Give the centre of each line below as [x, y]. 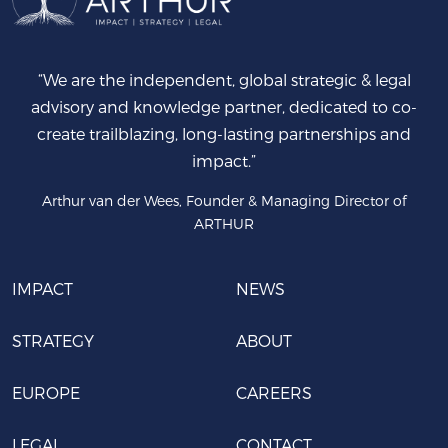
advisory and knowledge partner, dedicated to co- [224, 106]
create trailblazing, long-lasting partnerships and [224, 133]
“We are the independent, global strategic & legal [224, 79]
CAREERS [274, 392]
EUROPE [46, 392]
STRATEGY [53, 340]
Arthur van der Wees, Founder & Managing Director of [224, 200]
